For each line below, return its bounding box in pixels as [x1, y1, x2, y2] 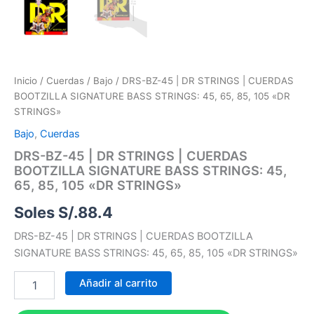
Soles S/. [14, 203, 78, 221]
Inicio [14, 75, 37, 87]
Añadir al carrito [78, 277, 158, 290]
